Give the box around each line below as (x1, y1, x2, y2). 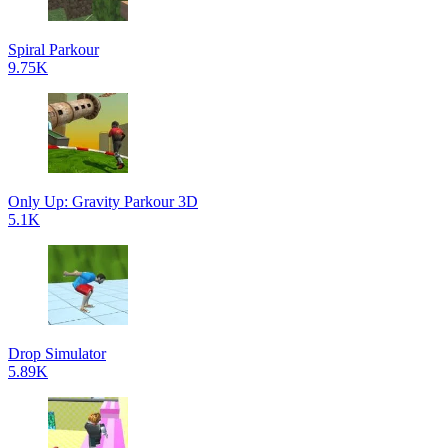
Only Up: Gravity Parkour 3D (8, 193, 198, 210)
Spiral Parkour (8, 41, 99, 58)
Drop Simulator (8, 345, 106, 362)
